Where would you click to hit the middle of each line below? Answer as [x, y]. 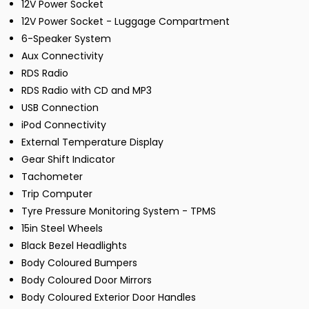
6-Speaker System [66, 39]
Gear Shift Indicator [68, 160]
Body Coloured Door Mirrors [87, 280]
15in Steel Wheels [62, 229]
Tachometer [52, 177]
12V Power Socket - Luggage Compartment [126, 22]
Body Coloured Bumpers [79, 263]
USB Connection [60, 108]
